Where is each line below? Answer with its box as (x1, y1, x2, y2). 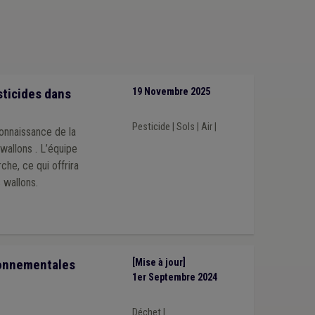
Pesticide (131, 120, 170, 133)
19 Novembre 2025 (131, 86, 210, 98)
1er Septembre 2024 (131, 271, 217, 284)
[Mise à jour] (131, 257, 186, 269)
